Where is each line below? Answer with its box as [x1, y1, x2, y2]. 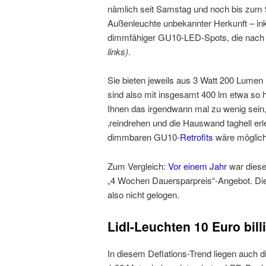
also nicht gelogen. [107, 188, 179, 201]
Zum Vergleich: [107, 159, 168, 172]
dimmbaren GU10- [107, 131, 180, 144]
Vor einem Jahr [168, 159, 227, 172]
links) [107, 45, 128, 58]
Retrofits [180, 131, 213, 144]
